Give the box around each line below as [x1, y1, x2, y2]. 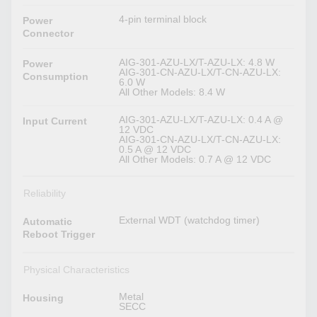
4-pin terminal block [119, 13, 207, 25]
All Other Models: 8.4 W [119, 86, 226, 98]
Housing [23, 292, 64, 304]
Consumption [23, 71, 89, 83]
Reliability [23, 188, 66, 200]
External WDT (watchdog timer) [119, 214, 260, 226]
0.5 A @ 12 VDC [119, 144, 192, 156]
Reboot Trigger [23, 229, 96, 241]
